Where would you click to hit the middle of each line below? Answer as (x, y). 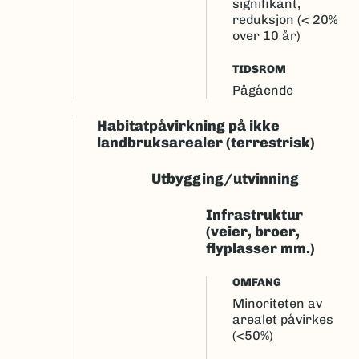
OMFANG (257, 282)
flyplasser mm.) (260, 248)
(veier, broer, (253, 232)
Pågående (263, 90)
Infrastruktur (254, 215)
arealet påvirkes (283, 319)
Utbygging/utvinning (225, 179)
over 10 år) (266, 36)
